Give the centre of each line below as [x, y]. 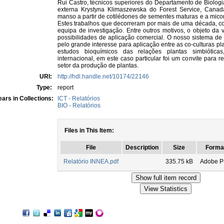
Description [142, 147]
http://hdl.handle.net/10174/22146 [103, 76]
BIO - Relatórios [79, 105]
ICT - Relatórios [79, 98]
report [65, 87]
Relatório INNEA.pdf [91, 161]
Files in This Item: [89, 130]
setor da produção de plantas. [98, 65]
